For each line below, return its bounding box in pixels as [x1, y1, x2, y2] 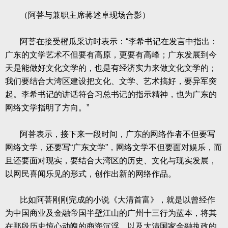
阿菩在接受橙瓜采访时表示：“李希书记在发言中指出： [20, 37, 218, 46]
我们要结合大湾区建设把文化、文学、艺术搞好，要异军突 [5, 77, 217, 85]
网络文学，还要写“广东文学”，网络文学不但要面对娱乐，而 [5, 143, 222, 152]
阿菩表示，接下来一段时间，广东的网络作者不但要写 [20, 130, 216, 138]
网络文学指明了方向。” [5, 103, 89, 112]
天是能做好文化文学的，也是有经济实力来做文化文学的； [5, 64, 217, 72]
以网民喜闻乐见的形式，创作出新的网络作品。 [5, 169, 176, 178]
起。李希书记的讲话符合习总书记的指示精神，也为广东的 [5, 90, 217, 99]
